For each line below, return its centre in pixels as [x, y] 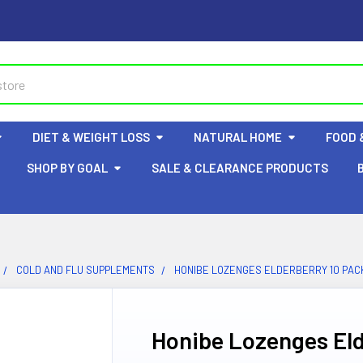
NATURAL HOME [238, 137]
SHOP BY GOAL [67, 168]
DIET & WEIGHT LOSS [91, 137]
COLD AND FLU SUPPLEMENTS [85, 270]
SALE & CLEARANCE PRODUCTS [240, 168]
